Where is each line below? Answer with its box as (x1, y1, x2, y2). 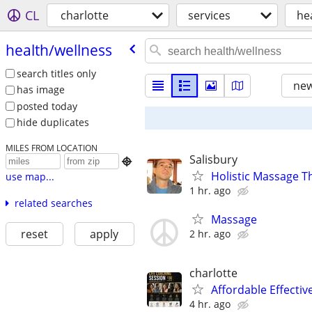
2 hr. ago (189, 227, 231, 241)
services (188, 8, 231, 23)
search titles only (16, 66, 96, 80)
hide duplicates (16, 116, 89, 130)
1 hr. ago (189, 184, 231, 197)
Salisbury (189, 152, 237, 167)
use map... (5, 170, 54, 184)
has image (16, 83, 65, 97)
